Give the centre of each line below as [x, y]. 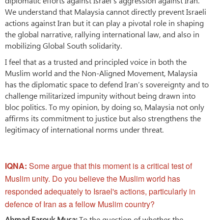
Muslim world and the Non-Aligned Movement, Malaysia [101, 73]
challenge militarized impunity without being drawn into [100, 95]
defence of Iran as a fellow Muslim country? [80, 204]
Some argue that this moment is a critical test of [110, 165]
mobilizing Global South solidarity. [63, 45]
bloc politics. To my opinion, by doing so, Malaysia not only [105, 107]
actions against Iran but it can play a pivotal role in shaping [104, 23]
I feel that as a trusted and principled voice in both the [96, 61]
